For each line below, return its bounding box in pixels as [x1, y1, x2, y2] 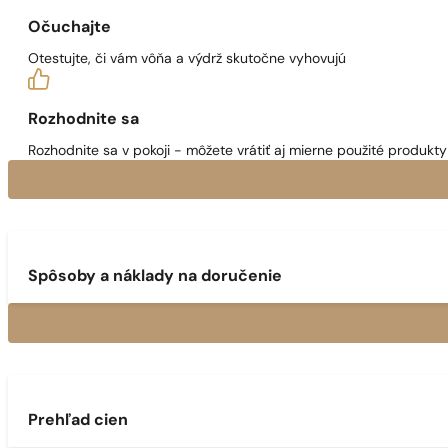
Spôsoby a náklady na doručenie [28, 269, 282, 286]
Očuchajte [28, 19, 111, 36]
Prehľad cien [28, 412, 128, 429]
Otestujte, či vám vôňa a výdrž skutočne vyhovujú [28, 51, 346, 67]
